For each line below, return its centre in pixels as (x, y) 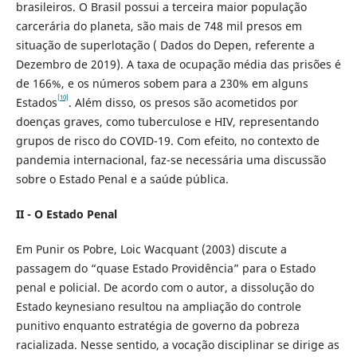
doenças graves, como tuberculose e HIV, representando (167, 122)
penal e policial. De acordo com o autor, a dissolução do (165, 288)
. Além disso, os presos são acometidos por (183, 103)
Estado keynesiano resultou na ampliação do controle (158, 307)
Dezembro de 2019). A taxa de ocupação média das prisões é (178, 65)
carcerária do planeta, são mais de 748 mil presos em (159, 26)
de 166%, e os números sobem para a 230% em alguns (162, 84)
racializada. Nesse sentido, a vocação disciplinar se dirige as (177, 345)
